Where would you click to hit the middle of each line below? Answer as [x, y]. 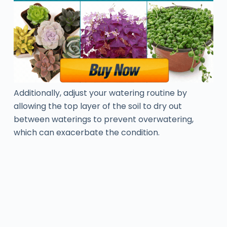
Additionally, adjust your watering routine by [100, 93]
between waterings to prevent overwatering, [103, 120]
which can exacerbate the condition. [86, 133]
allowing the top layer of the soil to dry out [98, 106]
